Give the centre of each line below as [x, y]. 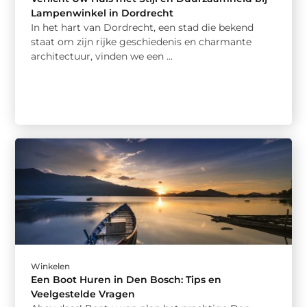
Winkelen [51, 266]
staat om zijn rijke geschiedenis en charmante [142, 42]
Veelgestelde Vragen [83, 294]
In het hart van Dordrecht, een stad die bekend [143, 28]
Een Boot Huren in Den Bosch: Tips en [126, 279]
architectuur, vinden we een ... [102, 57]
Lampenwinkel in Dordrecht [102, 13]
